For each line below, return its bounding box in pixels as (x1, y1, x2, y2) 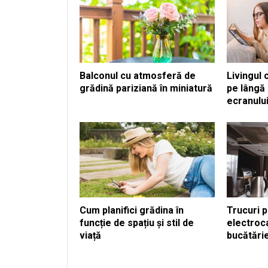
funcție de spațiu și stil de (80, 217, 194, 229)
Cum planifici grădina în (80, 205, 184, 217)
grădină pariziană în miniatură (80, 82, 212, 94)
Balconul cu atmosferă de (80, 69, 196, 81)
